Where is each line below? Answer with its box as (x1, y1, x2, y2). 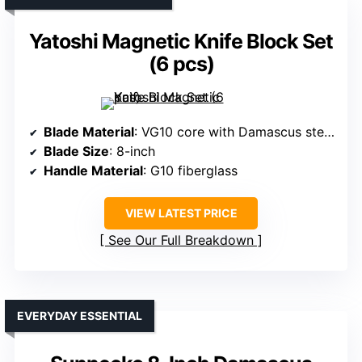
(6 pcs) (148, 52, 214, 77)
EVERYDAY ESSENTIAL (17, 309, 142, 323)
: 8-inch (109, 143, 155, 160)
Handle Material (44, 162, 143, 179)
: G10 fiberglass (143, 162, 238, 179)
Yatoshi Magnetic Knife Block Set (29, 29, 333, 54)
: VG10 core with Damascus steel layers (134, 124, 324, 141)
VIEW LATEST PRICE (124, 206, 238, 221)
